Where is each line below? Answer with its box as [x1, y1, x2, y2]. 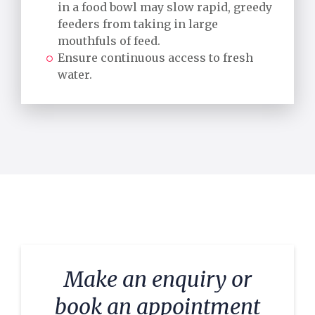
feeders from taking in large [58, 16, 218, 31]
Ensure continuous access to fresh [58, 50, 253, 65]
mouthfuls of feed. [58, 33, 160, 48]
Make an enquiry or [63, 265, 252, 292]
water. [58, 67, 92, 82]
